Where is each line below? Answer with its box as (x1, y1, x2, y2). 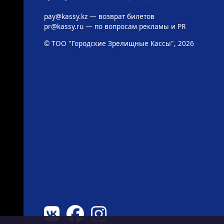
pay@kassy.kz (43, 11, 87, 21)
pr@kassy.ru (43, 21, 83, 31)
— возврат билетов (87, 11, 154, 21)
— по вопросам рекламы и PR (83, 21, 185, 31)
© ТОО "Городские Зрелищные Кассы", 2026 (43, 38, 194, 48)
